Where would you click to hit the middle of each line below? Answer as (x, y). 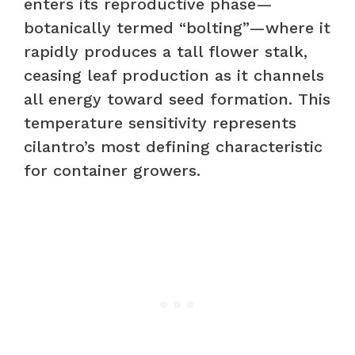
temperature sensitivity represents (160, 122)
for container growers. (112, 170)
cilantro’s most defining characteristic (173, 146)
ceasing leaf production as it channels (174, 75)
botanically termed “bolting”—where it (177, 27)
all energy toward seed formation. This (177, 99)
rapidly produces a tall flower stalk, (166, 51)
